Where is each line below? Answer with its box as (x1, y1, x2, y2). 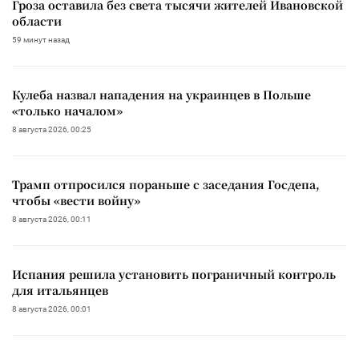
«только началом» (12, 102, 123, 119)
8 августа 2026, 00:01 (12, 304, 91, 313)
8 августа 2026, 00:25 (12, 124, 91, 134)
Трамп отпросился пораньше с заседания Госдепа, (12, 175, 320, 192)
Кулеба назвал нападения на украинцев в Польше (12, 86, 311, 103)
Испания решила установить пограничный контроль (12, 265, 336, 282)
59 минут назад (12, 34, 70, 44)
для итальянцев (12, 281, 108, 298)
